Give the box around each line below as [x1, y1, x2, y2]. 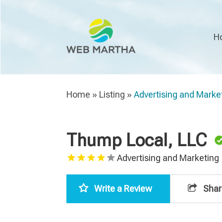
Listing [99, 89, 125, 100]
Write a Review [94, 183, 153, 194]
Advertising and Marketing [117, 152, 220, 163]
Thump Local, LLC [66, 130, 207, 151]
